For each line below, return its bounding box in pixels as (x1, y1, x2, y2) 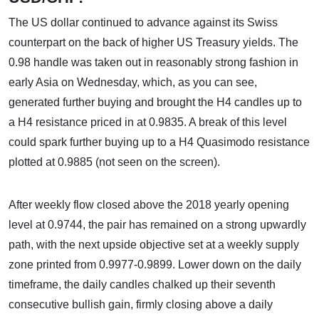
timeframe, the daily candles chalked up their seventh (9, 278, 276, 291)
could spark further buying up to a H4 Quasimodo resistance (9, 136, 310, 148)
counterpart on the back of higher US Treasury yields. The (9, 36, 298, 48)
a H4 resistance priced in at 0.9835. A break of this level (9, 116, 287, 128)
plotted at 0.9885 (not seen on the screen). (9, 156, 220, 168)
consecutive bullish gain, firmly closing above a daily (9, 298, 273, 310)
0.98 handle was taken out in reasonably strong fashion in (9, 56, 298, 68)
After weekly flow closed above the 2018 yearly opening (9, 199, 289, 211)
